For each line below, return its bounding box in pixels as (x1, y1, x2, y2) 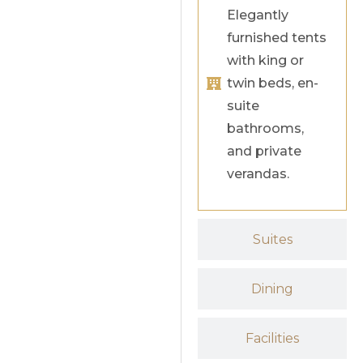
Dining (251, 281, 294, 297)
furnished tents (227, 30, 327, 46)
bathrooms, (227, 121, 305, 137)
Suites (252, 232, 293, 248)
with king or (227, 53, 305, 69)
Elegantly (227, 7, 289, 23)
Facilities (246, 331, 300, 347)
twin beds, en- (227, 75, 319, 92)
